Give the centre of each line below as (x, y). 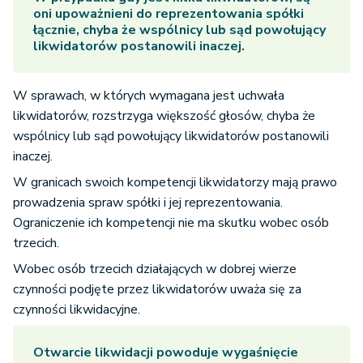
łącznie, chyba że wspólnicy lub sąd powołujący (179, 30)
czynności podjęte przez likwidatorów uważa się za (157, 290)
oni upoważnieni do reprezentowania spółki (169, 14)
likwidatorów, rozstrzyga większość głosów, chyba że (164, 116)
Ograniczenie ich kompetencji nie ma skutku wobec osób (171, 223)
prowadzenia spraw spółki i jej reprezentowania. (148, 203)
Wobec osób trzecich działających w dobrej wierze (155, 269)
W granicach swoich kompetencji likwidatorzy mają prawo (175, 183)
